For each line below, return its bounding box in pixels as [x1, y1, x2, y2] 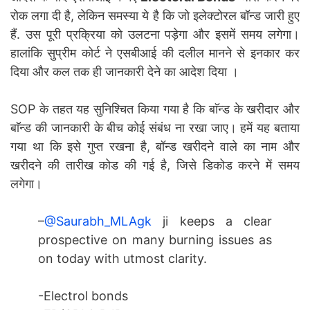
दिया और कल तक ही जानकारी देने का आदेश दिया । [10, 64, 239, 79]
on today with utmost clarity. [38, 250, 207, 266]
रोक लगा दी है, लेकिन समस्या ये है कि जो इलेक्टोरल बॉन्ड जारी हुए [10, 8, 300, 23]
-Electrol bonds [38, 288, 128, 303]
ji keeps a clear [152, 213, 272, 228]
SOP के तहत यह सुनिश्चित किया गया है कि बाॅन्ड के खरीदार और [10, 101, 300, 116]
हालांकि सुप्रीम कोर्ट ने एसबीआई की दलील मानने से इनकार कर [10, 45, 300, 60]
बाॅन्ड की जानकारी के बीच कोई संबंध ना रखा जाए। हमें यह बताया [10, 120, 300, 135]
